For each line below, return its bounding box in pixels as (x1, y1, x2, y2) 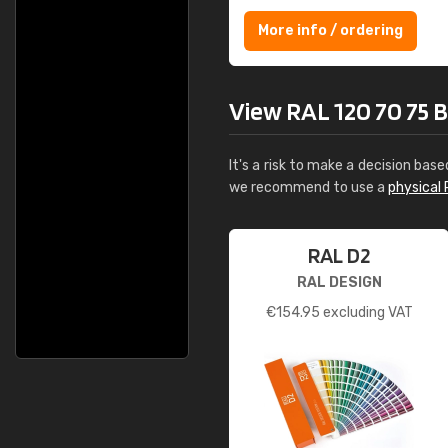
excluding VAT (319, 304, 413, 321)
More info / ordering (258, 22, 403, 39)
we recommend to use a (229, 179, 388, 196)
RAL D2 (308, 242, 370, 268)
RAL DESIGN (296, 274, 382, 291)
